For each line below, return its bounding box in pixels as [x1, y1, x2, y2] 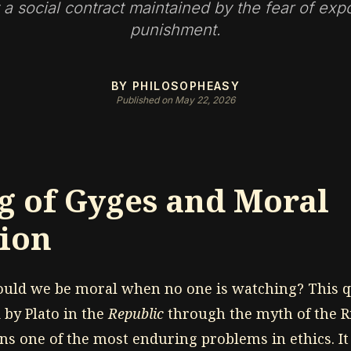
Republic [108, 304, 164, 323]
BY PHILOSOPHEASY [110, 79, 241, 92]
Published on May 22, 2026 [116, 94, 235, 106]
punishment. [130, 20, 221, 39]
